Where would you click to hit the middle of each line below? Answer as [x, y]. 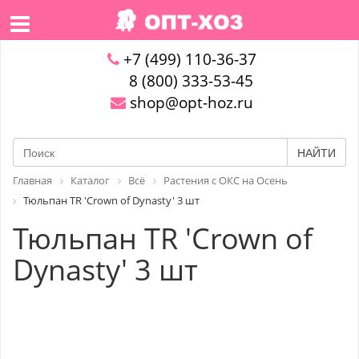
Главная [32, 180]
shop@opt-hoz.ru [189, 103]
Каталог [90, 180]
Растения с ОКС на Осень [226, 180]
